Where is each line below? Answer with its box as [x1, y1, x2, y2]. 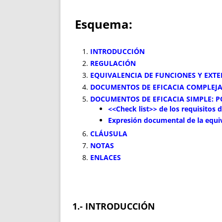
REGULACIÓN [90, 58, 136, 68]
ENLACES [90, 153, 121, 162]
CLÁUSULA [90, 129, 127, 138]
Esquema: [75, 16, 132, 32]
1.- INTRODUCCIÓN [72, 200, 155, 212]
